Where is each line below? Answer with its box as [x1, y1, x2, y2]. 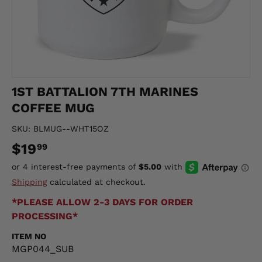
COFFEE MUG [12, 101, 95, 116]
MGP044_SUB [12, 243, 74, 254]
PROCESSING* [12, 210, 78, 222]
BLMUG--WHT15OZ [33, 124, 109, 134]
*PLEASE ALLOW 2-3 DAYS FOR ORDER [12, 196, 193, 208]
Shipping [12, 177, 47, 187]
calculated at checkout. [47, 177, 146, 187]
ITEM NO [12, 231, 46, 241]
